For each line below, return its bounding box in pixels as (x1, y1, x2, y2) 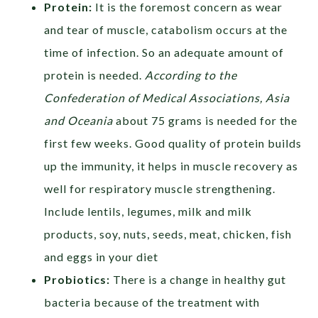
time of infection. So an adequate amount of (44, 45, 285, 60)
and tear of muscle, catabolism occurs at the (44, 23, 288, 37)
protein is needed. (44, 68, 146, 82)
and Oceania (44, 114, 116, 128)
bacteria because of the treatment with (44, 295, 261, 309)
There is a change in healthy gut (113, 273, 287, 287)
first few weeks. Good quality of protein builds (44, 136, 302, 150)
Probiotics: (44, 273, 114, 287)
